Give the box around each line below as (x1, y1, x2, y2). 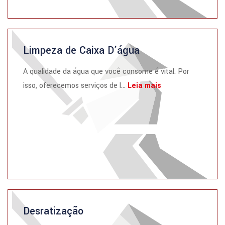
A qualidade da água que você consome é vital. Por (23, 66, 189, 77)
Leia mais (128, 80, 161, 91)
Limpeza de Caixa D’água (23, 43, 140, 58)
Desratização (23, 204, 83, 218)
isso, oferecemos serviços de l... (23, 80, 128, 91)
